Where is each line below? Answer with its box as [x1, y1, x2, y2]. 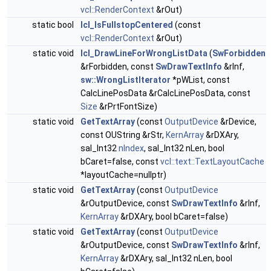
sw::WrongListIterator [80, 75, 171, 85]
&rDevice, [218, 117, 256, 126]
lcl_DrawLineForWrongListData [80, 48, 207, 58]
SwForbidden [212, 48, 266, 58]
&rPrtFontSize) [97, 102, 157, 111]
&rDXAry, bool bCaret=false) [119, 212, 228, 221]
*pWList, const [171, 75, 230, 85]
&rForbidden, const [80, 62, 155, 71]
